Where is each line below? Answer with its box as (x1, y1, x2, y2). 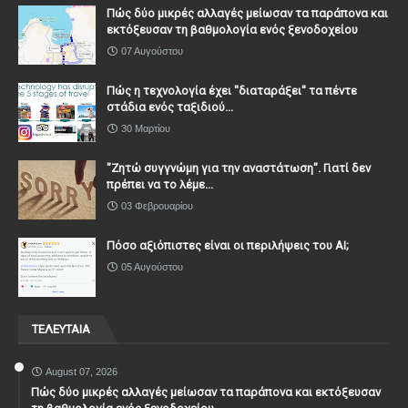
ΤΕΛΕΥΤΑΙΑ (32, 321, 90, 336)
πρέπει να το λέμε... (107, 177, 213, 191)
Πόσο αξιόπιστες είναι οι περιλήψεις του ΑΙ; (107, 238, 349, 252)
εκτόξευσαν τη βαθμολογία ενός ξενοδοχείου (107, 22, 358, 36)
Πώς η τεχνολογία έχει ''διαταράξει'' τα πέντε (107, 83, 357, 97)
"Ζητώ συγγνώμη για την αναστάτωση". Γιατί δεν (107, 160, 371, 175)
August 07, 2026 (46, 365, 117, 377)
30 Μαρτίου (121, 122, 170, 134)
